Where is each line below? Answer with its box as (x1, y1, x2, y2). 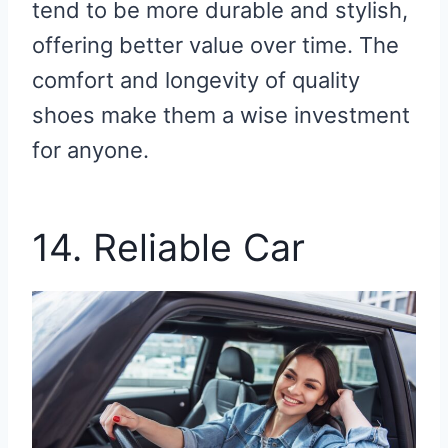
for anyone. (32, 137, 149, 164)
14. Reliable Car (32, 225, 305, 271)
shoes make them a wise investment (32, 102, 410, 129)
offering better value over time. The (32, 32, 399, 59)
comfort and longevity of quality (32, 67, 360, 94)
